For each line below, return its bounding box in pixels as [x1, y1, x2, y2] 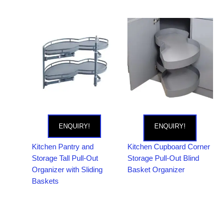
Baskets [31, 177, 59, 185]
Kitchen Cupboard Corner [127, 142, 210, 151]
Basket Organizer [127, 165, 185, 174]
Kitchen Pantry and [31, 142, 94, 151]
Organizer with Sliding [31, 165, 103, 174]
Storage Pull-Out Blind [127, 154, 199, 162]
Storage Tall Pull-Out [31, 154, 98, 162]
